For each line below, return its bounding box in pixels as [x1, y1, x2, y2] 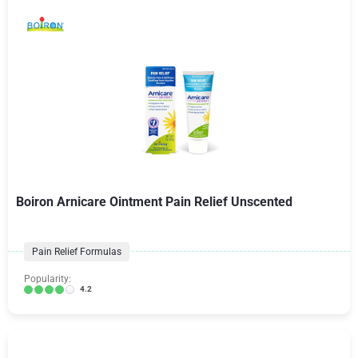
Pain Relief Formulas [32, 246, 121, 257]
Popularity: [24, 273, 71, 284]
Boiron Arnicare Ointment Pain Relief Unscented [16, 194, 292, 209]
